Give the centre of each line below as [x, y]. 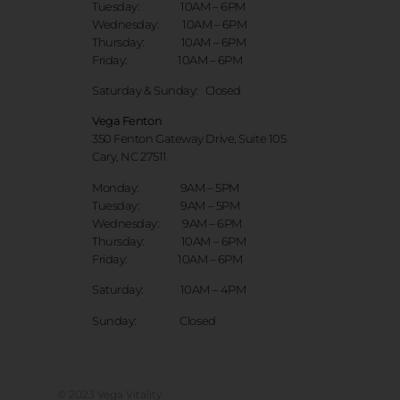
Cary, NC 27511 [129, 157]
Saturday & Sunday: [149, 91]
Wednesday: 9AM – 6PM [167, 223]
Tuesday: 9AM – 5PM [166, 205]
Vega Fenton [128, 121]
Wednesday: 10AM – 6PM [170, 24]
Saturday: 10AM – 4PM [170, 290]
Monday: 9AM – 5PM [166, 187]
